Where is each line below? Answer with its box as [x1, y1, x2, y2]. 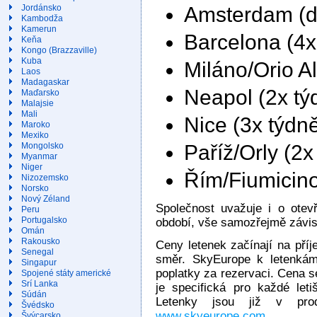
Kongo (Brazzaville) [21, 45, 97, 55]
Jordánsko [21, 3, 62, 13]
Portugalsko [21, 215, 67, 225]
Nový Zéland [21, 194, 70, 204]
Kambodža [21, 13, 63, 23]
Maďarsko [21, 88, 59, 98]
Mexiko [21, 130, 49, 140]
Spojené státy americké [21, 268, 111, 278]
